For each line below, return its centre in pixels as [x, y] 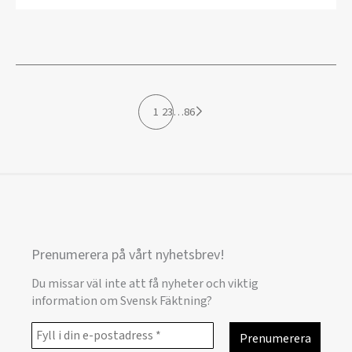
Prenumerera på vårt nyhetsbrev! [128, 255]
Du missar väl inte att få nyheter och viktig [145, 283]
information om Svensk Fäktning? [122, 301]
